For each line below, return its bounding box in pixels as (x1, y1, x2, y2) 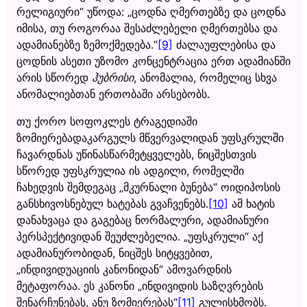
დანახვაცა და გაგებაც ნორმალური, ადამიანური (16, 212, 269, 227)
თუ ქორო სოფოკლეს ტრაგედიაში (16, 114, 197, 128)
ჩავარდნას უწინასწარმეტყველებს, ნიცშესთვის (16, 147, 256, 161)
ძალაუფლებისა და (173, 37, 275, 51)
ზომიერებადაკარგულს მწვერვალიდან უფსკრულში (16, 130, 284, 145)
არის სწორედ (16, 70, 92, 84)
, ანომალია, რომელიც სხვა (134, 70, 277, 84)
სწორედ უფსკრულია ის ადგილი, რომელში (16, 163, 244, 177)
